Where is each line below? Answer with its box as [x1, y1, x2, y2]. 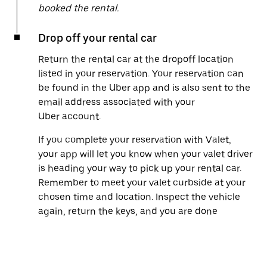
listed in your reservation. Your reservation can [38, 68, 244, 79]
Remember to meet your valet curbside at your [38, 177, 246, 188]
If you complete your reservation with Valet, [38, 134, 231, 145]
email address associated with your [38, 97, 195, 108]
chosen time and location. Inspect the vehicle [38, 191, 240, 203]
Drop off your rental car [38, 32, 157, 44]
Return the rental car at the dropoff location [38, 54, 234, 65]
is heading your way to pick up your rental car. [38, 163, 241, 174]
